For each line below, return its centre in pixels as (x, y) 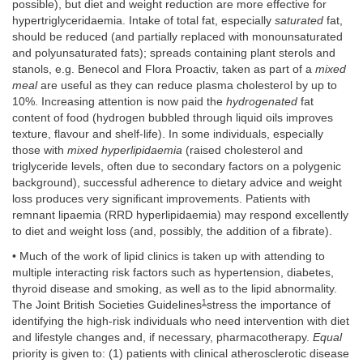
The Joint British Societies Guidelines (107, 305)
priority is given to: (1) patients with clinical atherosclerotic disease (181, 353)
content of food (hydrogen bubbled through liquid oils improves (173, 118)
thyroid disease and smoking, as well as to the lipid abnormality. (175, 288)
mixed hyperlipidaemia (125, 151)
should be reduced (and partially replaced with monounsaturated (177, 37)
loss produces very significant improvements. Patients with (161, 199)
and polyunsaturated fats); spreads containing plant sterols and (174, 53)
